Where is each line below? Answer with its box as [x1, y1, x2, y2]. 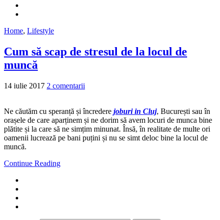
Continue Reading [4, 159, 60, 167]
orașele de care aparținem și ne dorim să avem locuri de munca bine [4, 115, 212, 124]
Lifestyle [27, 26, 54, 35]
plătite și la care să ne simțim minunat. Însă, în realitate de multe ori [4, 124, 210, 133]
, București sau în [157, 107, 210, 115]
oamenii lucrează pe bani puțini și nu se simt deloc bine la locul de [4, 133, 208, 142]
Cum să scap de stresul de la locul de [4, 45, 187, 58]
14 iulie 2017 [4, 81, 45, 90]
